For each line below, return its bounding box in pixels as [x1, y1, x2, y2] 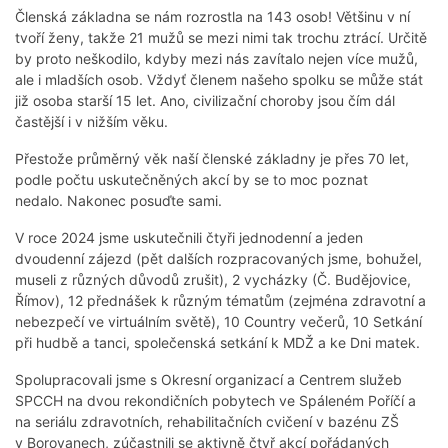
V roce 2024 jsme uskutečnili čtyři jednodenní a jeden [15, 229, 363, 247]
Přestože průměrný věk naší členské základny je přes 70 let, [15, 150, 409, 168]
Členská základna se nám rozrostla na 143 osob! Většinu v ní [15, 8, 410, 26]
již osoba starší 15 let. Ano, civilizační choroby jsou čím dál [15, 92, 395, 110]
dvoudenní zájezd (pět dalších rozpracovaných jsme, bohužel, [15, 250, 422, 268]
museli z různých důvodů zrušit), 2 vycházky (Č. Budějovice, [15, 271, 411, 289]
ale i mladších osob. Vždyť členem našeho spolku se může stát [15, 71, 423, 89]
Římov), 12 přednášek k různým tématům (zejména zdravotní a [15, 292, 426, 310]
